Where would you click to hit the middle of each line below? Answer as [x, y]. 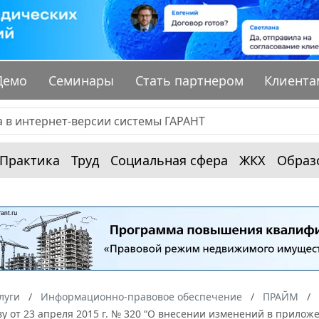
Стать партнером [189, 81]
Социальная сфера [169, 161]
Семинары [82, 81]
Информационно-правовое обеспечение [141, 297]
